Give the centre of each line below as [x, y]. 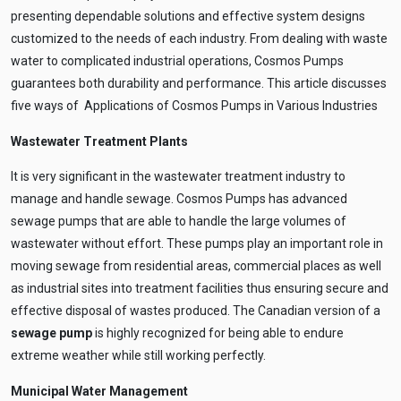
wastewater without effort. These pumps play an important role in [197, 244]
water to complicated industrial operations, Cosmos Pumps [177, 61]
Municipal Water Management [99, 392]
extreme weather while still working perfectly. [138, 356]
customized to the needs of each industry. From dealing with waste [199, 39]
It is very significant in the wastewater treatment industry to [178, 177]
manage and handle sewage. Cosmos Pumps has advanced [179, 199]
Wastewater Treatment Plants [99, 142]
